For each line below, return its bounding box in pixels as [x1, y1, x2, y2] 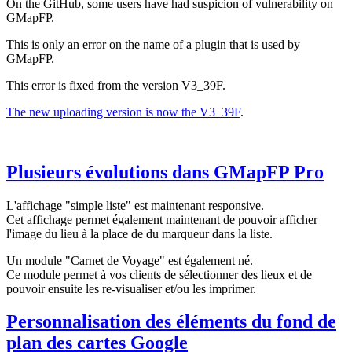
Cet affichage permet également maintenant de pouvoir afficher [6, 212, 317, 226]
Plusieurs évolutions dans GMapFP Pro [6, 161, 324, 182]
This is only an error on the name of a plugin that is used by [6, 37, 300, 51]
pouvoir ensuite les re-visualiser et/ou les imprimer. [6, 281, 256, 295]
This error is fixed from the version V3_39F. [6, 78, 225, 92]
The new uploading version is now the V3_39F [6, 104, 240, 119]
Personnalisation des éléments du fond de [6, 311, 336, 332]
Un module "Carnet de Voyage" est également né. [6, 253, 253, 267]
